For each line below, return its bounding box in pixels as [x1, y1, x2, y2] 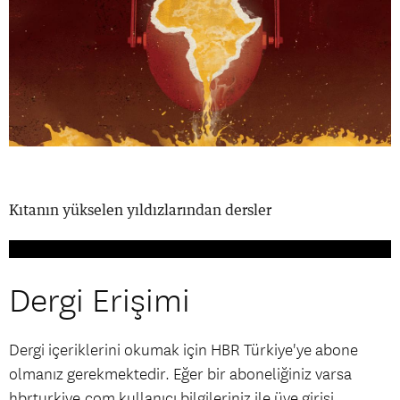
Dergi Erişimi [9, 280, 190, 321]
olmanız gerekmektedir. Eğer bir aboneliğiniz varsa [9, 363, 352, 385]
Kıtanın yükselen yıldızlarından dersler [9, 203, 271, 218]
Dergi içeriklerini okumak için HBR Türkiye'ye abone [9, 339, 358, 361]
